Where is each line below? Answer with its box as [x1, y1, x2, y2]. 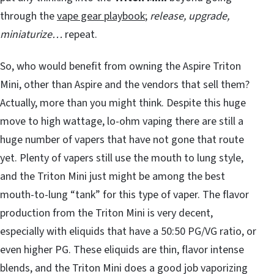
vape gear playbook [57, 8, 145, 24]
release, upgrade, [150, 8, 229, 24]
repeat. [62, 26, 97, 42]
